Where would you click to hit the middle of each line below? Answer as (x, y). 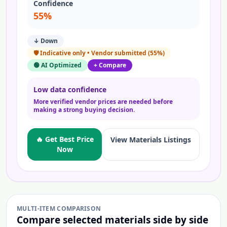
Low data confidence (70, 89)
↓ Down (46, 41)
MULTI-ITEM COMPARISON (59, 209)
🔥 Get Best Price (65, 139)
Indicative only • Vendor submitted (93, 53)
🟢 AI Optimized (58, 65)
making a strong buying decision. (84, 110)
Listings (176, 140)
